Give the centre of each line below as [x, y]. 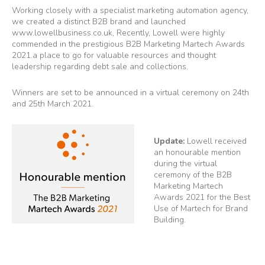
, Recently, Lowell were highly [169, 33]
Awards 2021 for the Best [202, 197]
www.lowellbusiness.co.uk [62, 33]
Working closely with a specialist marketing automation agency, [130, 10]
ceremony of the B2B [193, 175]
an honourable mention [197, 152]
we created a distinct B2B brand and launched [99, 22]
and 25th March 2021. [53, 104]
